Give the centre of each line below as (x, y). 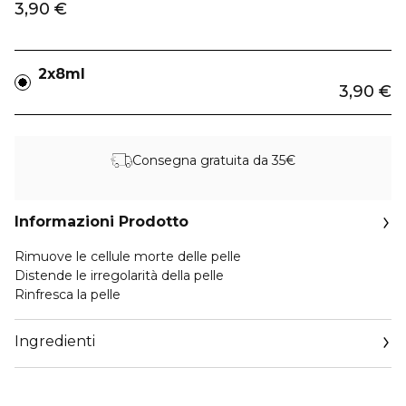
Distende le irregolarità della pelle (119, 275)
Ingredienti (55, 341)
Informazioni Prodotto (101, 222)
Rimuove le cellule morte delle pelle (128, 256)
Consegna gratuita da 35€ (214, 160)
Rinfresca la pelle (68, 295)
